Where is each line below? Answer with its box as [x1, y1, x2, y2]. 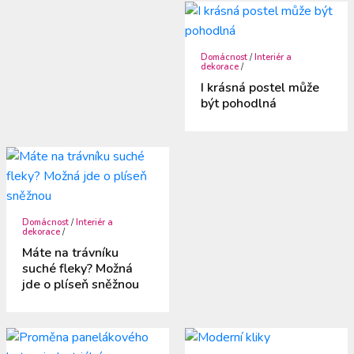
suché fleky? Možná [22, 259, 134, 277]
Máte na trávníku [22, 243, 119, 262]
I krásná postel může [201, 78, 319, 96]
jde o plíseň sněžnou [22, 275, 140, 293]
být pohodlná [201, 94, 277, 112]
